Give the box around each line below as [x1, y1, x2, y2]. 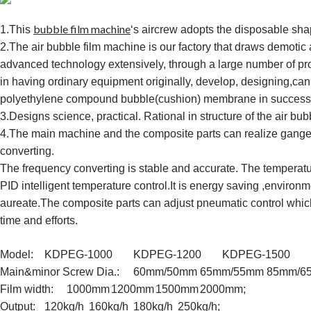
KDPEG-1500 [222, 249, 291, 260]
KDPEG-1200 [133, 249, 202, 260]
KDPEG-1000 [44, 249, 113, 260]
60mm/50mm [133, 266, 198, 278]
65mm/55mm [200, 266, 264, 278]
